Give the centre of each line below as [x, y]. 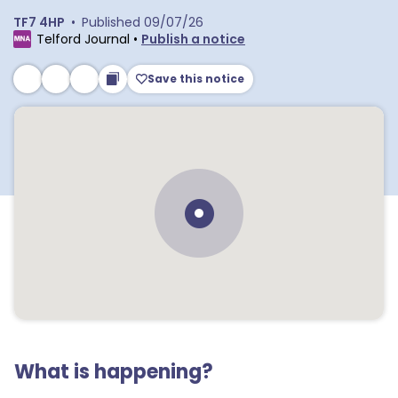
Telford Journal [83, 39]
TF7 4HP [39, 22]
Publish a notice [193, 39]
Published [111, 22]
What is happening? [114, 372]
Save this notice [196, 79]
